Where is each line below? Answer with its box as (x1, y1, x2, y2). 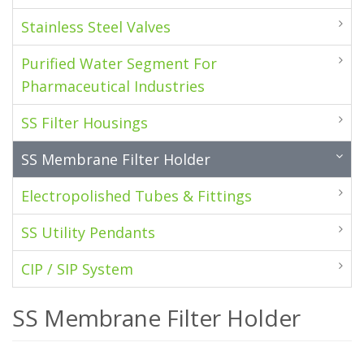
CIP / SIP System (21, 259, 133, 279)
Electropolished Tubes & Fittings (21, 186, 252, 206)
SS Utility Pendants (21, 223, 155, 242)
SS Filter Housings (21, 113, 148, 132)
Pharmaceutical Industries (21, 76, 205, 96)
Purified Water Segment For (21, 54, 217, 73)
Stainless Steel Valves (21, 17, 171, 37)
